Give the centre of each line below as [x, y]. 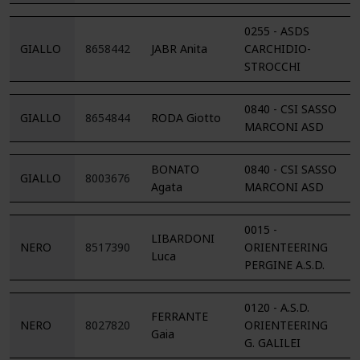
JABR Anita [179, 49]
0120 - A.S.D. [277, 307]
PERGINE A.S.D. [284, 265]
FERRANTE [180, 316]
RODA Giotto [186, 118]
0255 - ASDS [277, 31]
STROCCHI [272, 66]
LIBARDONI [183, 238]
